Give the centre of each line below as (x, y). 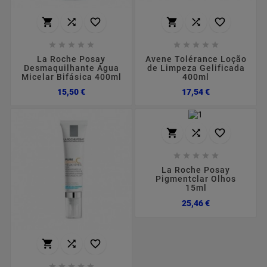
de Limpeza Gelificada (196, 68)
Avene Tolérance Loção (196, 59)
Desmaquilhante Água (71, 68)
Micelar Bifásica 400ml (71, 77)
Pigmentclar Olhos (196, 179)
